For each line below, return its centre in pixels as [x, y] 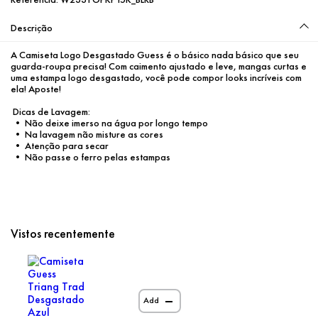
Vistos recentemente [63, 233]
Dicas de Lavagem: [51, 111]
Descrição [32, 27]
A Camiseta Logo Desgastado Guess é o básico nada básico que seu [155, 54]
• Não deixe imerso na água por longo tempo [110, 122]
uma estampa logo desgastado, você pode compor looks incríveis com [156, 77]
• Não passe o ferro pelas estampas [92, 157]
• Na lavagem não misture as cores [88, 134]
